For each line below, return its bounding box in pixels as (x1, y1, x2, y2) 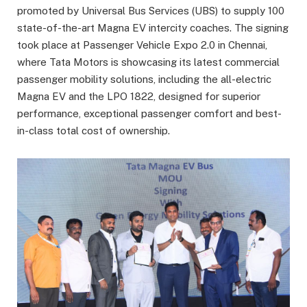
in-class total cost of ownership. (17, 125, 170, 137)
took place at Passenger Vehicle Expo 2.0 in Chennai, (17, 39, 267, 51)
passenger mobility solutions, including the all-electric (17, 73, 271, 86)
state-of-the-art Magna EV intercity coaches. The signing (17, 22, 288, 34)
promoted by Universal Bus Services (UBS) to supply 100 (17, 5, 284, 17)
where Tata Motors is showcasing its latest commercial (17, 56, 280, 69)
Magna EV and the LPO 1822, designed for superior (17, 90, 260, 103)
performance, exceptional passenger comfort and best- (17, 108, 282, 120)
